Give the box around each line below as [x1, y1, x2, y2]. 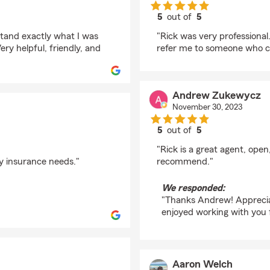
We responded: [162, 183, 225, 193]
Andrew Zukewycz [172, 90, 261, 101]
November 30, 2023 [172, 103, 242, 111]
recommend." [157, 157, 213, 166]
